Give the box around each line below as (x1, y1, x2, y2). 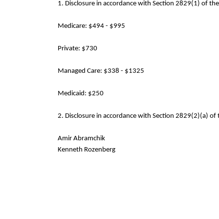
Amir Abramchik (58, 135, 105, 143)
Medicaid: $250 (58, 90, 104, 98)
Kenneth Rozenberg (58, 146, 115, 154)
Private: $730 (58, 45, 97, 53)
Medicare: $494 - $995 (58, 22, 125, 30)
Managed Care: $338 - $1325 (58, 67, 144, 75)
